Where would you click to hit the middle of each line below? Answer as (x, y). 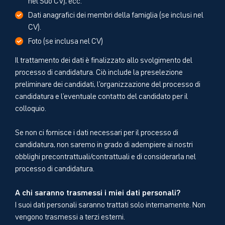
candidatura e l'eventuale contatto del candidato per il (101, 95)
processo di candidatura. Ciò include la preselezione (99, 71)
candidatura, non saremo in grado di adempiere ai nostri (104, 143)
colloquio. (31, 107)
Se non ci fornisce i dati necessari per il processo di (97, 131)
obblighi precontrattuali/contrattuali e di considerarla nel (105, 155)
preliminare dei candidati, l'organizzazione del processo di (108, 83)
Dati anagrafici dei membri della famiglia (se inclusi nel (116, 14)
